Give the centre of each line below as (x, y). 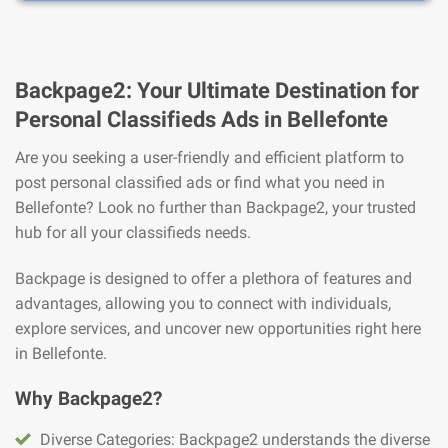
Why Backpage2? (88, 398)
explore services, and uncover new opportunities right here (218, 328)
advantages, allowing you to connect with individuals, (203, 303)
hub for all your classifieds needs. (133, 232)
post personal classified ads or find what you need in (200, 182)
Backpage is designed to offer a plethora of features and (213, 278)
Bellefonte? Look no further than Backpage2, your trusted (215, 207)
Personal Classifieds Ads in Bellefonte (201, 118)
